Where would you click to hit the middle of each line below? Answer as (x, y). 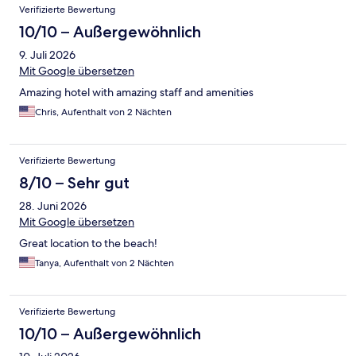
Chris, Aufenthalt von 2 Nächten (103, 112)
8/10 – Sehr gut (74, 183)
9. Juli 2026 (47, 55)
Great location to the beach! (88, 244)
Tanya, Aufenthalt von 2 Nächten (104, 263)
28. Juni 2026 (53, 206)
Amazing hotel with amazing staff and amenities (136, 93)
